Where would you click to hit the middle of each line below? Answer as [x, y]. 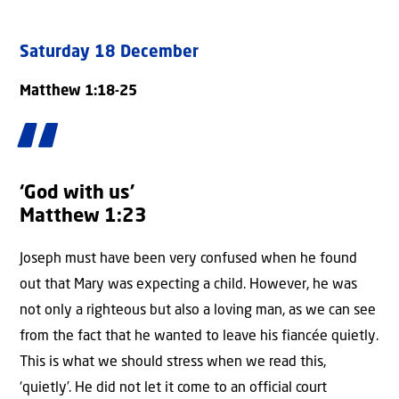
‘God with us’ [77, 193]
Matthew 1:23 [83, 216]
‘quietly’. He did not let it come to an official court [173, 388]
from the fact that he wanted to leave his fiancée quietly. [199, 336]
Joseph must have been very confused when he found [188, 259]
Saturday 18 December [114, 53]
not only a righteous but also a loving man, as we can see [198, 310]
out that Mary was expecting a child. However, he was [188, 285]
